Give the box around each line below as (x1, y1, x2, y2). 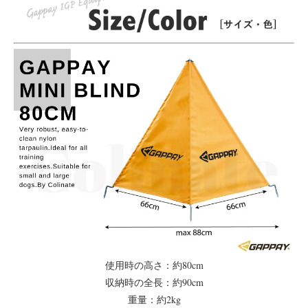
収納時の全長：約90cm (104, 276, 203, 289)
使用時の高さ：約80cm (104, 258, 203, 272)
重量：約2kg (127, 293, 181, 307)
